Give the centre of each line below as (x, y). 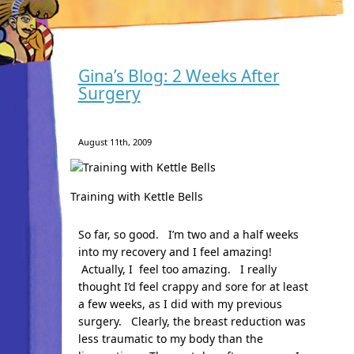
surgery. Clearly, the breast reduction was (192, 321)
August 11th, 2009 (115, 142)
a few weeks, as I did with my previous (180, 304)
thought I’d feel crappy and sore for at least (193, 286)
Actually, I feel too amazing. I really (177, 269)
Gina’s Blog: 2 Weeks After (179, 76)
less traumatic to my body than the (170, 339)
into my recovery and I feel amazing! (175, 252)
